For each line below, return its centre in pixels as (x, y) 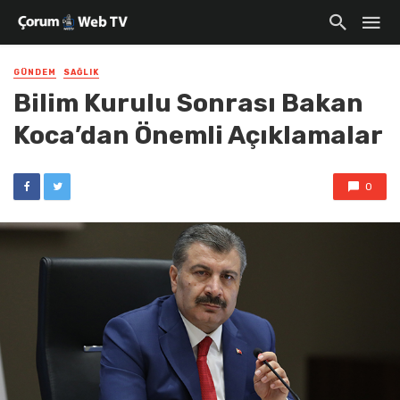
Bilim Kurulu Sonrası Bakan (188, 103)
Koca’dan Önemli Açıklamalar (198, 135)
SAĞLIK (81, 72)
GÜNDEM (35, 72)
